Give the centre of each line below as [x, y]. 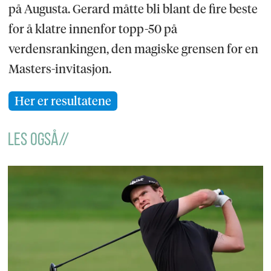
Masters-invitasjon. [60, 69]
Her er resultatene [63, 101]
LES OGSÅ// [39, 141]
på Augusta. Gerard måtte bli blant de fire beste [133, 9]
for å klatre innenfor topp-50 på [93, 29]
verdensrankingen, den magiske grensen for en [133, 49]
